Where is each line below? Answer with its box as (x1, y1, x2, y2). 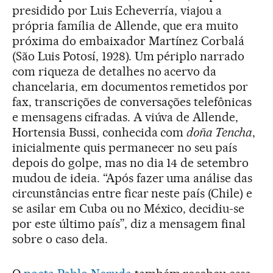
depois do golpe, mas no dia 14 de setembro (12, 155, 249, 170)
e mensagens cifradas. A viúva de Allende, (12, 110, 239, 124)
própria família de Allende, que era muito (12, 18, 239, 33)
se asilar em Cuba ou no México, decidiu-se (12, 201, 245, 216)
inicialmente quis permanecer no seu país (12, 140, 238, 155)
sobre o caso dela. (12, 232, 108, 246)
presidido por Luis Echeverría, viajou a (12, 3, 222, 18)
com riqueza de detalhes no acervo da (12, 64, 217, 79)
